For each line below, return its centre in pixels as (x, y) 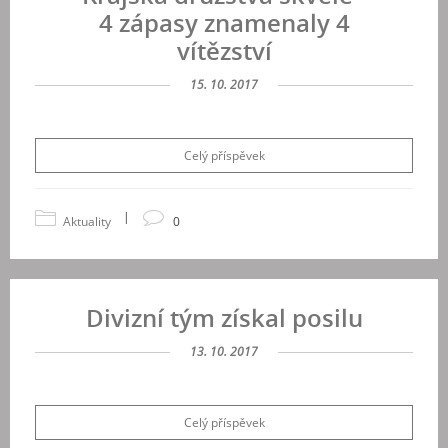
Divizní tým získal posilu (224, 317)
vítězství (224, 50)
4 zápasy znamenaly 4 (224, 22)
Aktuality (87, 221)
